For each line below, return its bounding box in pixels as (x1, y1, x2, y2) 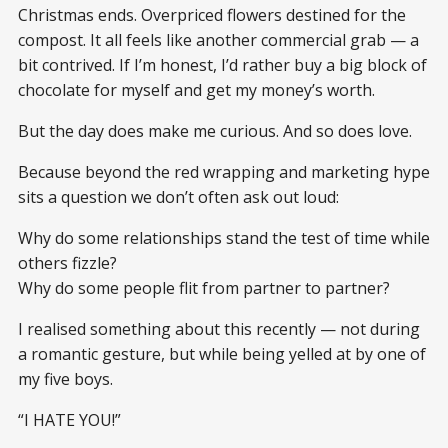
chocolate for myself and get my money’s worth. (18, 78, 375, 101)
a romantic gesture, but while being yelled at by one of (18, 342, 426, 365)
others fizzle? (18, 251, 117, 274)
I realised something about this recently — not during (18, 317, 420, 340)
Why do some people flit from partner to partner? (18, 276, 390, 299)
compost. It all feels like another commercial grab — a (18, 28, 419, 51)
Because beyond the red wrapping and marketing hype (18, 160, 430, 183)
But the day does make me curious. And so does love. (18, 119, 412, 142)
